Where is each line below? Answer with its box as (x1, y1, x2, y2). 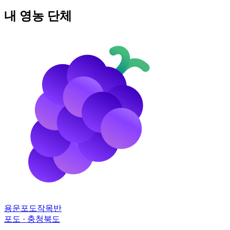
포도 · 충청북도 (4, 214, 60, 223)
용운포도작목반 (4, 203, 62, 213)
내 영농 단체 (4, 9, 72, 23)
